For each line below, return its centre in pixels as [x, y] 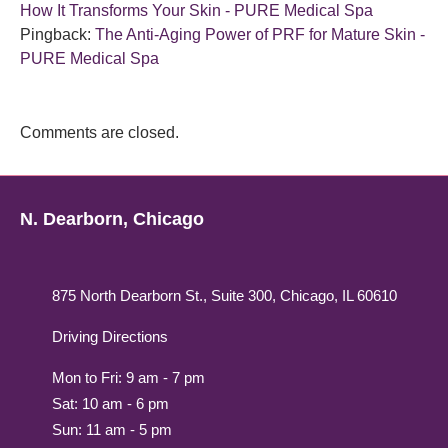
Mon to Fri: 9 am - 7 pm [128, 378]
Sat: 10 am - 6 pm [110, 404]
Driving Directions [110, 337]
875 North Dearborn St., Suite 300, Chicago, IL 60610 [224, 296]
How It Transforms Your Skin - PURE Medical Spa [196, 11]
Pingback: [55, 35]
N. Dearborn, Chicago [112, 219]
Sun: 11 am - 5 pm [112, 430]
